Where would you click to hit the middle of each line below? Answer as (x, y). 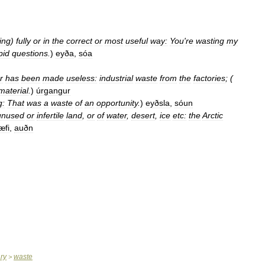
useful (137, 41)
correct (79, 41)
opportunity (117, 103)
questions (30, 53)
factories (209, 78)
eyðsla (158, 103)
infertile (50, 115)
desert (143, 115)
